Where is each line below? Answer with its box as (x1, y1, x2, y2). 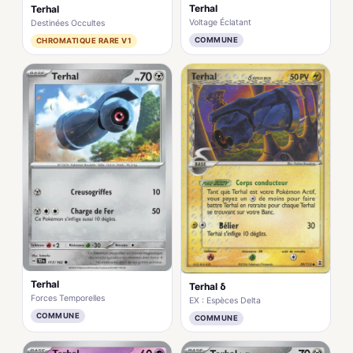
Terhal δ (189, 281, 226, 293)
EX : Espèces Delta (189, 295, 261, 307)
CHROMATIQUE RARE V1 (36, 35, 132, 45)
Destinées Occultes (31, 17, 105, 28)
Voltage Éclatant (189, 17, 251, 28)
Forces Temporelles (31, 293, 105, 304)
